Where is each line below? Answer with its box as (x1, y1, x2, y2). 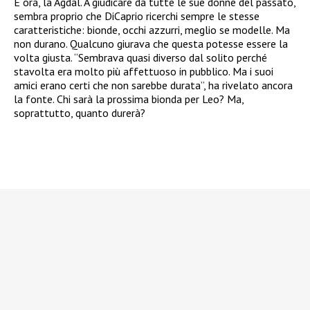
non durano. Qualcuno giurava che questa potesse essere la (14, 36, 288, 51)
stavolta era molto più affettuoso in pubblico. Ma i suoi (14, 64, 273, 78)
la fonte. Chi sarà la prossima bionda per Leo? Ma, (14, 91, 244, 106)
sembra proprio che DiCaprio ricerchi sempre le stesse (14, 8, 259, 23)
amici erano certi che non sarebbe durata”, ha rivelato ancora (14, 77, 293, 92)
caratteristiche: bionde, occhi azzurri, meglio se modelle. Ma (14, 22, 290, 37)
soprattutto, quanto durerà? (14, 105, 145, 120)
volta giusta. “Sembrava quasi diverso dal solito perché (14, 50, 267, 64)
